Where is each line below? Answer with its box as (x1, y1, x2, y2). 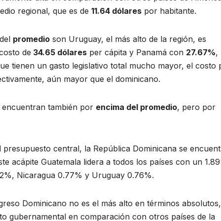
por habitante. (142, 5, 196, 16)
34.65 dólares (31, 47, 87, 57)
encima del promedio (96, 102, 177, 112)
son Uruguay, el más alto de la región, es (50, 34, 206, 44)
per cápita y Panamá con (87, 47, 186, 57)
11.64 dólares (91, 5, 142, 16)
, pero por (177, 102, 216, 112)
